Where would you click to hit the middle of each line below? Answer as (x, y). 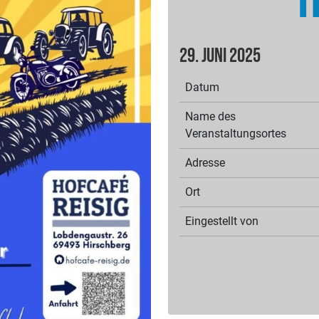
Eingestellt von (222, 221)
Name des (210, 117)
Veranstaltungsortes (236, 134)
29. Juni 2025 (220, 56)
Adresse (205, 163)
